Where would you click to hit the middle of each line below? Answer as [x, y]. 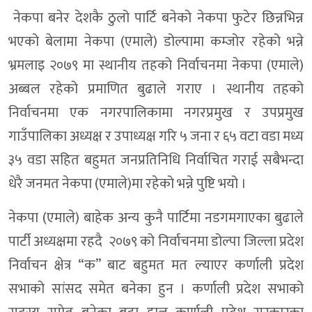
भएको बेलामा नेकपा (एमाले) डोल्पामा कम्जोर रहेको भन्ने [156, 41]
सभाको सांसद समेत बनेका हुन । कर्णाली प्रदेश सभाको [156, 289]
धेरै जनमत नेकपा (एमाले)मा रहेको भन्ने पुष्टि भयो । [127, 184]
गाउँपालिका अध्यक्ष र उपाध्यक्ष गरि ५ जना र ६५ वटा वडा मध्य [156, 136]
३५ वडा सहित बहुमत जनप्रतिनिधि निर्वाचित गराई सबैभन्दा [156, 160]
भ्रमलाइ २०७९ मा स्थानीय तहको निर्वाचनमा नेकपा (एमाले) [156, 65]
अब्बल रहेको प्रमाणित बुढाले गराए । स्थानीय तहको [156, 89]
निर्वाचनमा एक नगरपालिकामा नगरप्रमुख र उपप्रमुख [156, 112]
